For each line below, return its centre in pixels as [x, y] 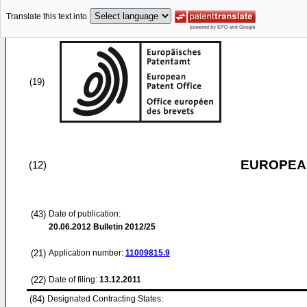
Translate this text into [47, 17]
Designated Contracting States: [105, 299]
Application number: [87, 253]
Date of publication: [85, 214]
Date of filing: [73, 280]
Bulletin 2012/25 [123, 227]
